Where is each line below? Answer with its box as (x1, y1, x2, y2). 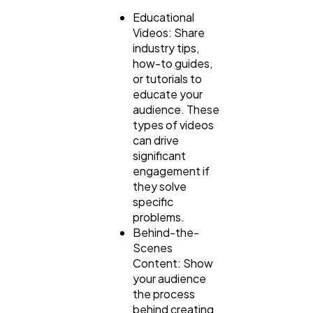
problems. (133, 209, 184, 224)
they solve (133, 178, 187, 194)
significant (133, 147, 186, 163)
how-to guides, (133, 55, 212, 71)
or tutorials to (133, 71, 202, 86)
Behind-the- (133, 224, 199, 240)
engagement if (133, 163, 210, 178)
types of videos (133, 117, 214, 132)
